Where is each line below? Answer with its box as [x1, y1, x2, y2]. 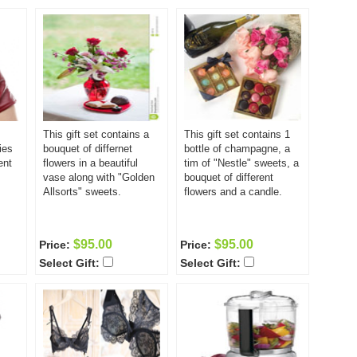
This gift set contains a [43, 128, 149, 140]
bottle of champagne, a [184, 143, 290, 155]
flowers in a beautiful [43, 157, 138, 169]
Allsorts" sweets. [43, 186, 121, 198]
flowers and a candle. [184, 186, 282, 198]
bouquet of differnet [43, 143, 132, 155]
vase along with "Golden [43, 171, 155, 183]
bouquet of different [184, 171, 273, 183]
